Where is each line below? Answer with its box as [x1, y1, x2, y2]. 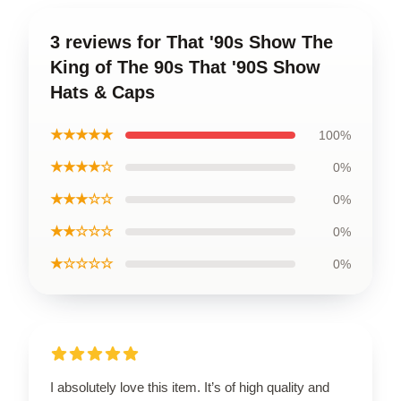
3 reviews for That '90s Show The [50, 32, 333, 52]
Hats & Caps [50, 82, 155, 102]
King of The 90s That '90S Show [50, 57, 320, 77]
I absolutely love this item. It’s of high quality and [50, 380, 329, 395]
